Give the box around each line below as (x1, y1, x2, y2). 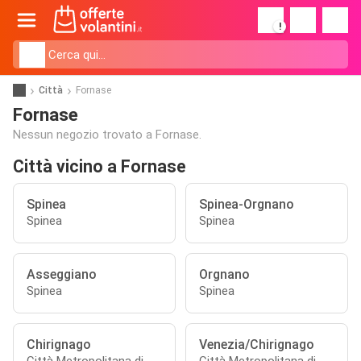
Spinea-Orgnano (199, 197, 294, 212)
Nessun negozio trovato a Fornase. (13, 127, 201, 142)
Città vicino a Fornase (13, 156, 186, 176)
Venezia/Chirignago (199, 337, 314, 352)
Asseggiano (27, 267, 97, 282)
